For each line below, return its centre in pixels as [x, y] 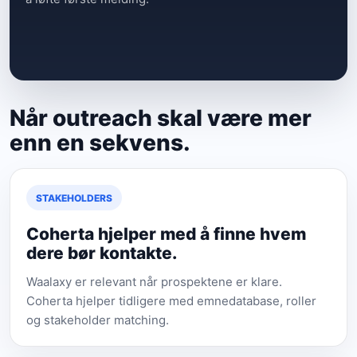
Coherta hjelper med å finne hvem [166, 234]
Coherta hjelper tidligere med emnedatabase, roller [171, 301]
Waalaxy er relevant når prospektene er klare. [154, 282]
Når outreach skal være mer [161, 118]
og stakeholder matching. [98, 320]
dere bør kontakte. [102, 253]
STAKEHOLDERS [74, 198]
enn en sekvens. [100, 143]
